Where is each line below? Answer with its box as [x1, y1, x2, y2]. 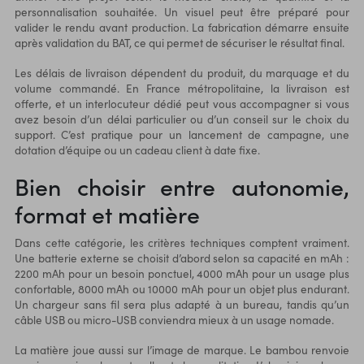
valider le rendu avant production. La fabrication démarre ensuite [14, 19, 350, 35]
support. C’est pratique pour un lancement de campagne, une [14, 126, 350, 142]
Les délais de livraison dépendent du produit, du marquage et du [14, 64, 350, 80]
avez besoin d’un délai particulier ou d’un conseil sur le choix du [14, 110, 350, 127]
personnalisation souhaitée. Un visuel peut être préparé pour [14, 3, 350, 19]
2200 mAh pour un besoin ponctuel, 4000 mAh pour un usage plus [14, 265, 350, 281]
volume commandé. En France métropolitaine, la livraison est [14, 80, 350, 96]
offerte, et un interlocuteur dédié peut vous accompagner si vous [14, 95, 350, 111]
